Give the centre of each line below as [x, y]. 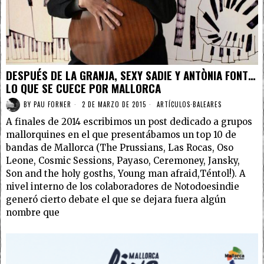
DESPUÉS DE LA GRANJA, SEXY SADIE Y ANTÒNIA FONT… [131, 75]
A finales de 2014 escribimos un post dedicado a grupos [129, 121]
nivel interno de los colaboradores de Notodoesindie [123, 186]
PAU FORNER [52, 105]
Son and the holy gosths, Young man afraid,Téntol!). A [126, 173]
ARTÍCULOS [174, 105]
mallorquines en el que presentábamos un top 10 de [121, 134]
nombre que [33, 212]
